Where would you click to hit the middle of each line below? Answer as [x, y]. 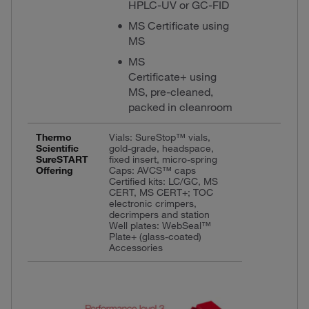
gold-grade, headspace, [161, 148]
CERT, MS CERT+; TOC [161, 192]
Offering [54, 170]
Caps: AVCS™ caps [152, 170]
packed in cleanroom [180, 107]
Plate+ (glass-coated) [155, 236]
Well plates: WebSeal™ [160, 225]
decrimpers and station [159, 214]
